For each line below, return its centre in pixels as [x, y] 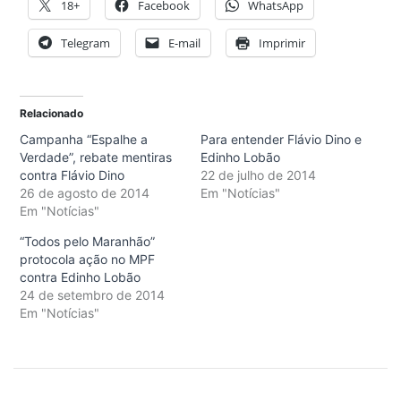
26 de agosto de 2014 [85, 192]
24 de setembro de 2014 [92, 294]
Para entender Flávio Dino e [281, 139]
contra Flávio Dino [72, 175]
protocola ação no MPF [87, 259]
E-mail [184, 43]
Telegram [85, 43]
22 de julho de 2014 [258, 175]
